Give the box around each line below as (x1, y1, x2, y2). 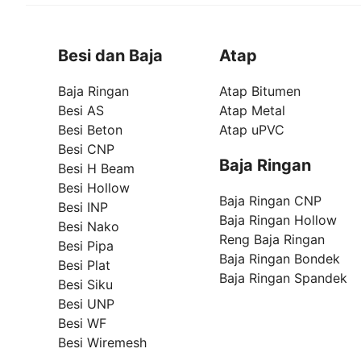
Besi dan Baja (58, 46, 163, 66)
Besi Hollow (58, 180, 130, 197)
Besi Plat (58, 257, 110, 274)
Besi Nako (58, 218, 119, 235)
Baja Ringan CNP (219, 193, 322, 210)
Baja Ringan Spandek (219, 270, 347, 287)
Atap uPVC (219, 122, 284, 139)
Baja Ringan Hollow (219, 212, 337, 229)
